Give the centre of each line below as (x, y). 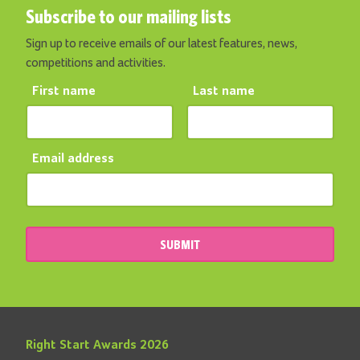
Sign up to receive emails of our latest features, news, (162, 43)
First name (64, 91)
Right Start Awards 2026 (97, 345)
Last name (224, 91)
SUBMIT (180, 244)
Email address (73, 159)
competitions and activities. (96, 62)
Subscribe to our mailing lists (129, 16)
